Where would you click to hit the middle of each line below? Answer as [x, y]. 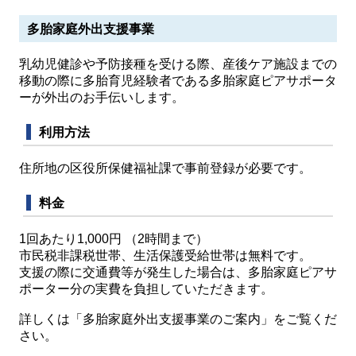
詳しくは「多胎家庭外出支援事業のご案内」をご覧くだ [178, 319]
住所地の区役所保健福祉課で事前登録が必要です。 [165, 168]
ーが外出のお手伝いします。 [102, 97]
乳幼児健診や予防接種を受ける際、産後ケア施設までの [178, 64]
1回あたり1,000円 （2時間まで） [114, 239]
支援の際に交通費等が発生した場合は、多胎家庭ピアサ [178, 272]
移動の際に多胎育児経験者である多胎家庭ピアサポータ [178, 81]
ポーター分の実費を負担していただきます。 [153, 289]
